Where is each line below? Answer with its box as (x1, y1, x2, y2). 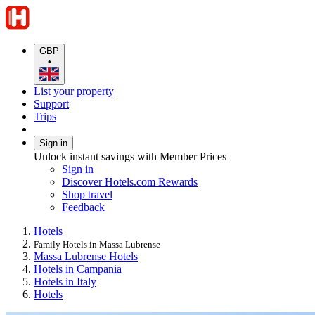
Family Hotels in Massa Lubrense (34, 238, 160, 250)
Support (34, 97, 69, 110)
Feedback (62, 200, 105, 213)
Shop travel (62, 188, 112, 200)
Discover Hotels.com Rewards (62, 175, 198, 188)
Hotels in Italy (34, 275, 96, 288)
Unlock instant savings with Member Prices (34, 150, 226, 162)
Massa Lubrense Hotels (34, 250, 138, 262)
